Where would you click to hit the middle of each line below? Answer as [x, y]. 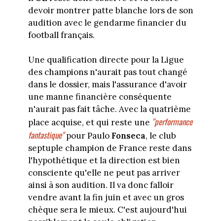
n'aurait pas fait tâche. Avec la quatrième [109, 109]
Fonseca [128, 136]
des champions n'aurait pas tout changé [108, 72]
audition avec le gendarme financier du [107, 22]
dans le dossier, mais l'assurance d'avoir [107, 85]
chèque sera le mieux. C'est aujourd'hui [107, 210]
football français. [61, 35]
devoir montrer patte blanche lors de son [110, 10]
